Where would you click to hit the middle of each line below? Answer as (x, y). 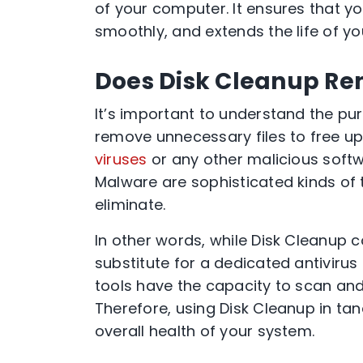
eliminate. (130, 205)
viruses (121, 159)
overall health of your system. (205, 331)
